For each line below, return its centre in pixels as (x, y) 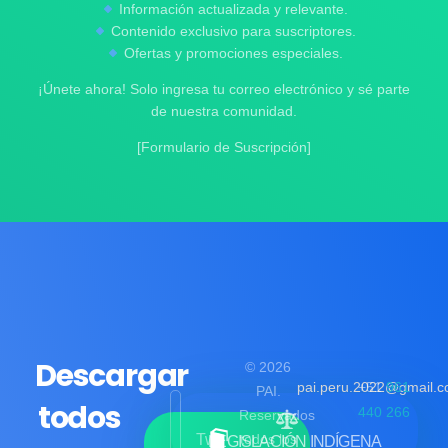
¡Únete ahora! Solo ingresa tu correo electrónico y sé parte (224, 89)
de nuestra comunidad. (224, 111)
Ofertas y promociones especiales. (232, 53)
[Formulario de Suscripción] (224, 147)
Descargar (112, 376)
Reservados (277, 415)
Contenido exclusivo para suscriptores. (232, 31)
